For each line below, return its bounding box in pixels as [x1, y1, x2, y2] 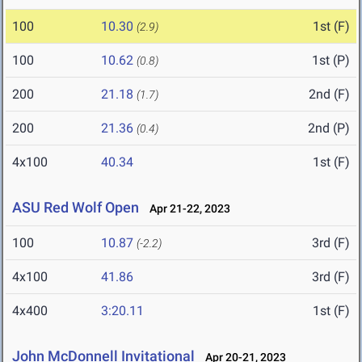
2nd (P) [308, 120, 350, 137]
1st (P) [312, 53, 350, 69]
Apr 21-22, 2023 [142, 202, 230, 216]
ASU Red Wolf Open [12, 199, 139, 217]
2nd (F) [309, 86, 350, 103]
